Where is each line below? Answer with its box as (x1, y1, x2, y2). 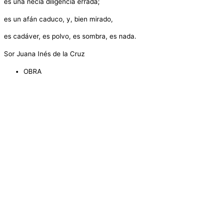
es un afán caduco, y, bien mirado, (4, 15, 113, 23)
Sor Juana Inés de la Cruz (4, 50, 85, 58)
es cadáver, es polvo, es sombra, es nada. (4, 32, 136, 41)
